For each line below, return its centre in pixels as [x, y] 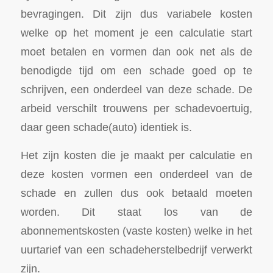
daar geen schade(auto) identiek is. [106, 127]
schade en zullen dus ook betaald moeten [136, 193]
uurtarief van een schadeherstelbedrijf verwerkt [136, 250]
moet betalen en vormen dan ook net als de [136, 51]
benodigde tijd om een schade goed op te [136, 70]
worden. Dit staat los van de [136, 212]
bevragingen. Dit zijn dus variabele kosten [136, 13]
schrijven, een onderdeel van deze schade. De [136, 89]
